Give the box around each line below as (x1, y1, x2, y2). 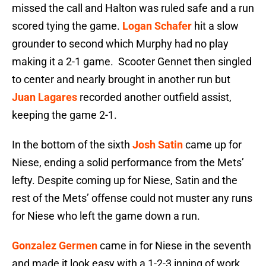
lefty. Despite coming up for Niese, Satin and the (12, 174, 237, 187)
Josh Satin (132, 138, 183, 151)
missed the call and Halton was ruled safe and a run (12, 2, 254, 15)
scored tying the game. (12, 20, 122, 33)
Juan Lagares (12, 91, 77, 104)
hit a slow (192, 20, 239, 33)
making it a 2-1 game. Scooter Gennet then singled (12, 55, 252, 68)
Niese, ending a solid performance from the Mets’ (12, 156, 244, 169)
